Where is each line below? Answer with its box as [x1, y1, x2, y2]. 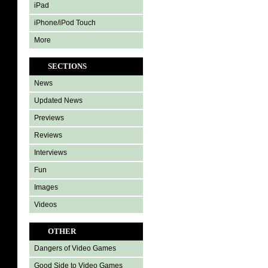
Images [34, 183, 58, 191]
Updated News [34, 96, 83, 105]
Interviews [34, 148, 67, 157]
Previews [34, 114, 64, 122]
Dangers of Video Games [34, 244, 116, 253]
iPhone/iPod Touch [34, 19, 96, 27]
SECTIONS [48, 62, 87, 71]
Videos [34, 200, 57, 209]
